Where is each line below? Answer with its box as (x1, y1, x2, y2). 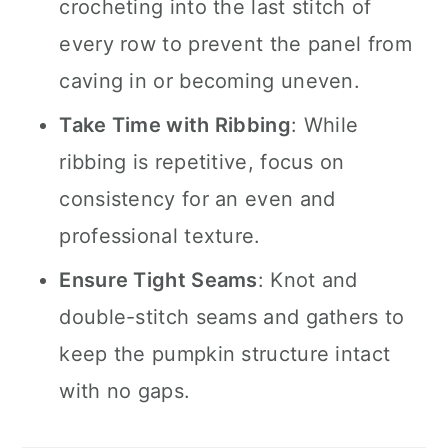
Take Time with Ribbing (59, 113, 291, 137)
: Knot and (257, 268, 358, 292)
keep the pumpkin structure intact (59, 342, 391, 366)
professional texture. (59, 224, 261, 248)
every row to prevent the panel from (59, 32, 412, 56)
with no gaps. (59, 379, 191, 403)
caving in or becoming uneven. (59, 69, 361, 93)
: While (291, 113, 359, 137)
